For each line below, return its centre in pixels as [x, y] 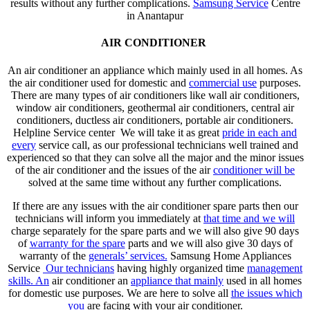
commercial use [223, 82]
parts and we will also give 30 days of [209, 243]
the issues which [266, 293]
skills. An [29, 280]
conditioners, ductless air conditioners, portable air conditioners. [155, 120]
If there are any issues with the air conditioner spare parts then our [155, 206]
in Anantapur [155, 15]
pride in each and [259, 132]
